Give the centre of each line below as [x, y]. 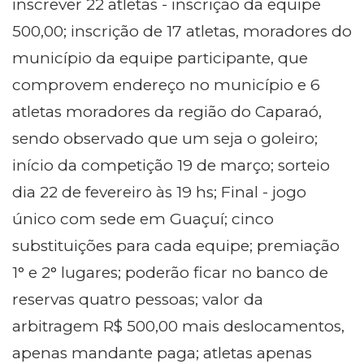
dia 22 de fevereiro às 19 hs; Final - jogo [159, 193]
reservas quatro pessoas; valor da [138, 300]
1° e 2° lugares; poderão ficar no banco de [170, 273]
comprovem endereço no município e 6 [166, 85]
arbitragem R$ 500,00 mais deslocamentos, [178, 327]
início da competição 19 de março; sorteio [171, 166]
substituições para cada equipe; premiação [176, 246]
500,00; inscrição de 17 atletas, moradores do [182, 32]
